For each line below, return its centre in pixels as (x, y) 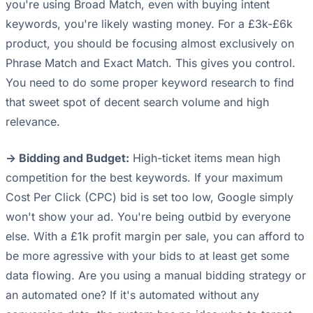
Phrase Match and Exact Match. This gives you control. (151, 63)
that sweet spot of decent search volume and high (137, 102)
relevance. (33, 122)
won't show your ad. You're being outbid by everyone (148, 217)
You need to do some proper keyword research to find (150, 83)
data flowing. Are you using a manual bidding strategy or (156, 276)
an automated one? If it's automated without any (132, 295)
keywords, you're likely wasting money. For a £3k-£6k (149, 24)
